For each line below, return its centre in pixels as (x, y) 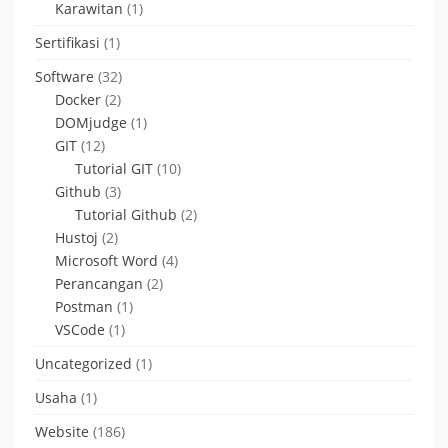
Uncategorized (83, 363)
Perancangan (99, 283)
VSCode (80, 329)
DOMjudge (91, 122)
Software (64, 76)
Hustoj (76, 237)
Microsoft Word (106, 260)
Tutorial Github (126, 214)
